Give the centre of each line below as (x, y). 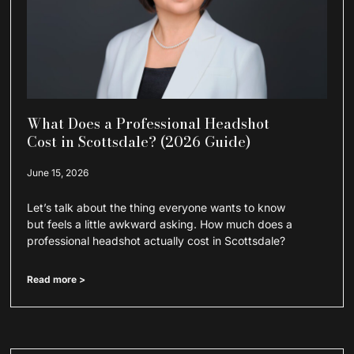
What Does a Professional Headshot (149, 123)
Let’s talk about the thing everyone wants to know (156, 207)
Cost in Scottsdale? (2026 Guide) (139, 141)
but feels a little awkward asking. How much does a (160, 224)
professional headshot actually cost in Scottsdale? (156, 240)
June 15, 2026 (58, 172)
